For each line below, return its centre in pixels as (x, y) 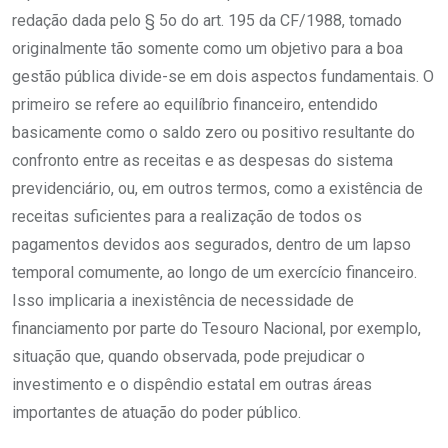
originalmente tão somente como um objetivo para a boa (207, 49)
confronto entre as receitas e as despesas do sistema (202, 161)
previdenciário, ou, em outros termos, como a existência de (217, 189)
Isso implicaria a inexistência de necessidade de (183, 301)
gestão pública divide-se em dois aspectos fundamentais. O (223, 77)
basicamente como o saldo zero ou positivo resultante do (213, 133)
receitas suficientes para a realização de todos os (187, 217)
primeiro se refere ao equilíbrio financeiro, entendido (195, 105)
